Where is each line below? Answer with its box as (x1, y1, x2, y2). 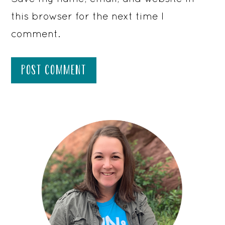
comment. (11, 27, 61, 39)
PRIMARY (11, 100, 61, 125)
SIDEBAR (11, 120, 56, 145)
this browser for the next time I (11, 10, 165, 22)
